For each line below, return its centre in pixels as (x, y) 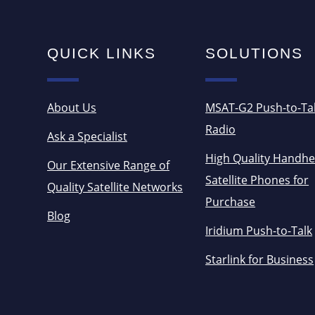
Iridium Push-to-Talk (259, 230)
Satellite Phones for (257, 180)
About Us (72, 107)
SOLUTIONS (255, 53)
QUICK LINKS (102, 53)
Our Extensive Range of (108, 165)
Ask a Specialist (87, 136)
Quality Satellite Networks (115, 187)
